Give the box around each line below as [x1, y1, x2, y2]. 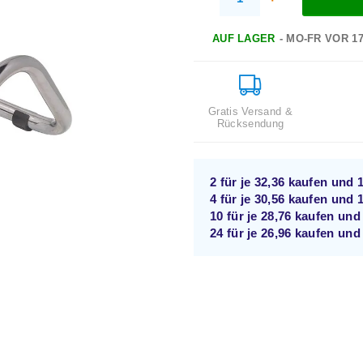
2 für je [210, 175, 254, 190]
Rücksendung [216, 117, 284, 130]
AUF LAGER [211, 32, 275, 45]
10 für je [210, 209, 261, 224]
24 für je [210, 226, 261, 241]
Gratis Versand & [208, 105, 293, 117]
